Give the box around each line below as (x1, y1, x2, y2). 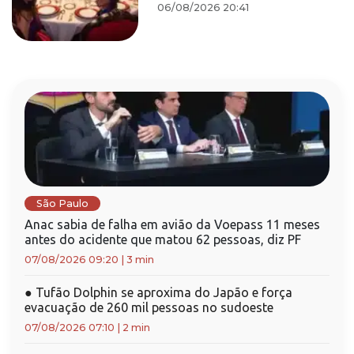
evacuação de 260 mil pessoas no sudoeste (24, 300, 273, 314)
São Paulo (36, 198, 88, 209)
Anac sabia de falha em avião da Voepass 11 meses (24, 217, 320, 232)
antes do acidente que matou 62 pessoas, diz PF (24, 232, 301, 247)
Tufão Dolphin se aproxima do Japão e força (32, 285, 292, 299)
